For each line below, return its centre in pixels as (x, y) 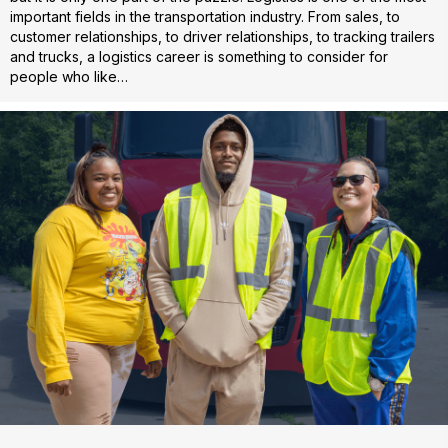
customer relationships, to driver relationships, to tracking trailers (222, 36)
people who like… (69, 76)
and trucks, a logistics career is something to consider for (199, 56)
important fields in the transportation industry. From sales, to (205, 16)
